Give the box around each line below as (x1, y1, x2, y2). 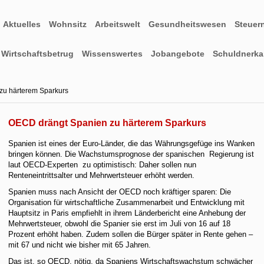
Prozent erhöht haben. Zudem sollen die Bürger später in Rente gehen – (8, 230, 253, 239)
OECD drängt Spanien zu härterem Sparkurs (8, 118, 207, 128)
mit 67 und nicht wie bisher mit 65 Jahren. (8, 240, 151, 249)
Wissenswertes (82, 49, 143, 58)
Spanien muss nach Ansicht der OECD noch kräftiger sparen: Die (8, 187, 232, 196)
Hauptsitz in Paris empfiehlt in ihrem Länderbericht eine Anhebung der (8, 209, 246, 217)
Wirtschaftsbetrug (1, 49, 74, 58)
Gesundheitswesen (148, 19, 226, 29)
